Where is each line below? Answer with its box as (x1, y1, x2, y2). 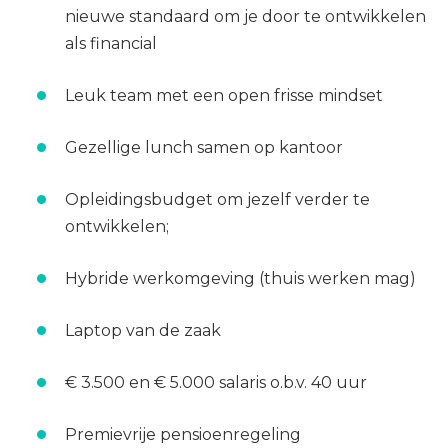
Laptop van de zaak (65, 321, 221, 340)
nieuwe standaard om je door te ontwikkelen (65, 7, 426, 26)
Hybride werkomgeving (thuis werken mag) (65, 269, 416, 288)
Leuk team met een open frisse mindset (65, 86, 383, 105)
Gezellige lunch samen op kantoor (65, 138, 343, 157)
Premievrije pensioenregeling (65, 425, 301, 444)
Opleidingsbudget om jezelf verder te (65, 190, 370, 209)
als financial (65, 34, 157, 53)
